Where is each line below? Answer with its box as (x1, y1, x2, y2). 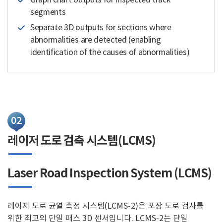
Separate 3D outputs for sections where (30, 23, 171, 32)
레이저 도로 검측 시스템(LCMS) (7, 133, 156, 148)
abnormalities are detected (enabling (30, 35, 161, 45)
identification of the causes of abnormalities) (30, 48, 190, 57)
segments (30, 7, 66, 17)
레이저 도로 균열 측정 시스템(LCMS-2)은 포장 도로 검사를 (7, 201, 204, 211)
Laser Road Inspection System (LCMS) (7, 166, 212, 181)
